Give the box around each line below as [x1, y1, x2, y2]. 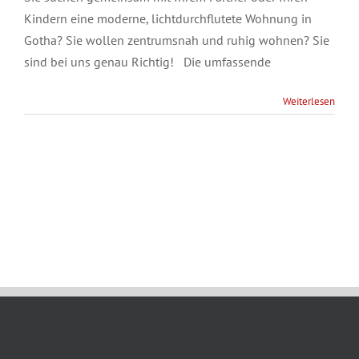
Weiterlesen [283, 94, 335, 108]
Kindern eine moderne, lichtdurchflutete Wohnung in [24, 10, 312, 26]
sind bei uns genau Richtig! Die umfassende [24, 53, 271, 70]
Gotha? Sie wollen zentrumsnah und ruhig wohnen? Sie [24, 31, 329, 48]
